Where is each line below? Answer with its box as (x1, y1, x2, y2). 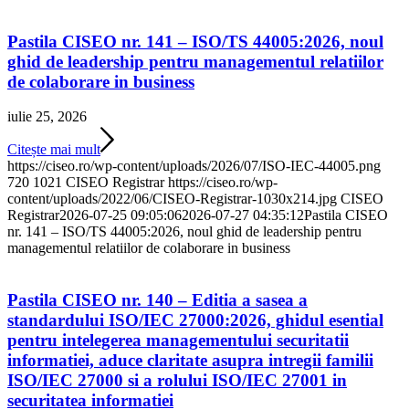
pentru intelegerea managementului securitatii (7, 330, 349, 351)
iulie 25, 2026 (7, 109, 87, 125)
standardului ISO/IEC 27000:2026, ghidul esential (7, 310, 383, 330)
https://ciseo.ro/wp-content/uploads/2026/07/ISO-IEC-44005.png (7, 158, 381, 174)
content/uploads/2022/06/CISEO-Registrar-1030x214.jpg (7, 191, 337, 207)
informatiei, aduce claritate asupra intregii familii (7, 351, 373, 371)
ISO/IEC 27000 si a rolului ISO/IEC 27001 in (7, 371, 347, 391)
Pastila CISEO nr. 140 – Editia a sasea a (7, 290, 308, 310)
